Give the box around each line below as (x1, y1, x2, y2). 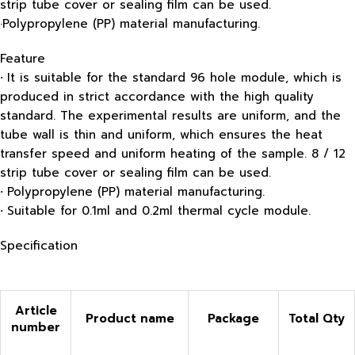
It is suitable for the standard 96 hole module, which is (7, 68, 342, 86)
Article (14, 301, 57, 319)
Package (208, 309, 259, 327)
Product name (85, 309, 174, 327)
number (11, 318, 60, 336)
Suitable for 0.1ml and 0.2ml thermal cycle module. (7, 201, 311, 219)
